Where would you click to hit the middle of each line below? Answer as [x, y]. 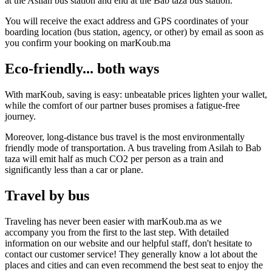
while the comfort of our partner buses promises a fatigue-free [122, 106]
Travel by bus [47, 196]
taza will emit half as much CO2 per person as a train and [114, 159]
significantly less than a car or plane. [74, 170]
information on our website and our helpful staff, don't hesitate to [128, 243]
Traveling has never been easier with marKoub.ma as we [113, 222]
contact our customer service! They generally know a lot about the [131, 254]
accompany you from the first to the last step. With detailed [117, 233]
